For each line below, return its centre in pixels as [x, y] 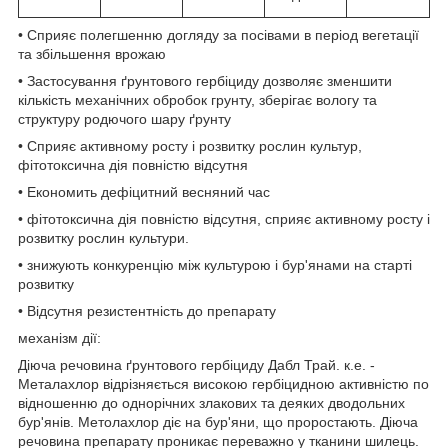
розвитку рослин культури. [103, 238]
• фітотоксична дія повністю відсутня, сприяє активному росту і [224, 219]
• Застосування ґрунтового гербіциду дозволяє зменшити [205, 81]
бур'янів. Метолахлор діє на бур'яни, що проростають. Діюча [218, 422]
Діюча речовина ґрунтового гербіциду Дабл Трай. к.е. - [196, 365]
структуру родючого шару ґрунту [124, 119]
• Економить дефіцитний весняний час [144, 192]
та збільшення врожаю [92, 54]
